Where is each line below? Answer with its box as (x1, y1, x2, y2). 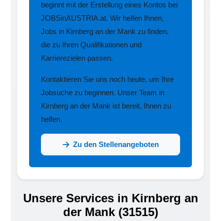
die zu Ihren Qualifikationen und (41, 40, 142, 49)
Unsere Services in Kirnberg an (23, 191, 198, 205)
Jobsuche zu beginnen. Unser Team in (41, 88, 165, 97)
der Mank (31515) (63, 205, 158, 219)
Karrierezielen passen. (41, 54, 113, 63)
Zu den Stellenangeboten (73, 140, 159, 149)
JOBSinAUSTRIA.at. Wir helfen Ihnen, (41, 14, 164, 23)
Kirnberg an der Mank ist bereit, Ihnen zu (41, 102, 172, 110)
